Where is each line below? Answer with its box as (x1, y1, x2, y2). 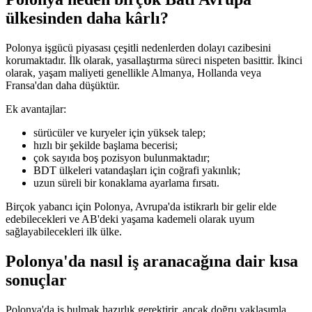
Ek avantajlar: (6, 102, 66, 115)
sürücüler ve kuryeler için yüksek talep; (33, 126, 205, 139)
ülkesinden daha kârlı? (6, 8, 169, 27)
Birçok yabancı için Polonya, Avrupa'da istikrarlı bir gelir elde (6, 200, 276, 212)
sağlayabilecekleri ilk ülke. (6, 225, 122, 237)
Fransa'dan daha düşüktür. (6, 79, 120, 91)
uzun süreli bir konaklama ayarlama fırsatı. (33, 176, 219, 189)
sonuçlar (6, 270, 67, 289)
